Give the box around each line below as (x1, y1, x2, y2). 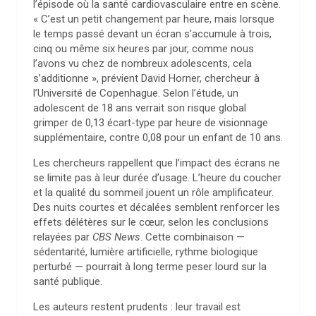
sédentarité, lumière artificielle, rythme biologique (33, 245, 258, 258)
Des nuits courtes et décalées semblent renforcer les (33, 201, 280, 214)
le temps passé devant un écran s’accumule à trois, (33, 28, 272, 40)
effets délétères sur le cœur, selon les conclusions (33, 216, 269, 229)
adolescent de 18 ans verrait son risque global (33, 102, 246, 114)
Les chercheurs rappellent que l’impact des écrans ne (33, 157, 280, 169)
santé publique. (33, 275, 102, 288)
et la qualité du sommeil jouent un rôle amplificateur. (33, 186, 274, 199)
